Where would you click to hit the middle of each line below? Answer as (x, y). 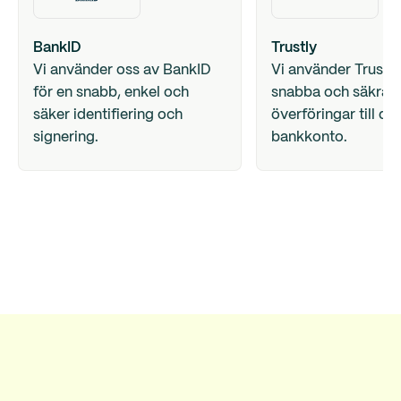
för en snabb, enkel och (111, 93)
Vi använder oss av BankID (122, 71)
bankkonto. (309, 138)
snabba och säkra (330, 93)
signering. (66, 138)
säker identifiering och (108, 115)
